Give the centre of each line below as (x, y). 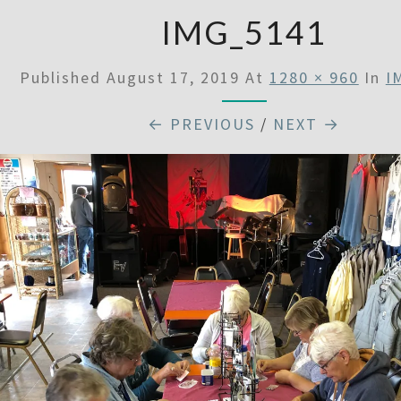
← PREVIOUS (202, 124)
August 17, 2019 (173, 77)
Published (63, 77)
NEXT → (307, 124)
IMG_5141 (244, 32)
